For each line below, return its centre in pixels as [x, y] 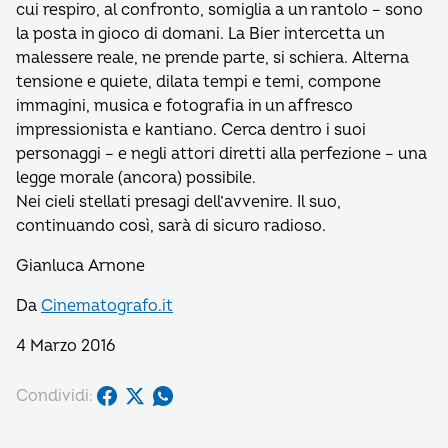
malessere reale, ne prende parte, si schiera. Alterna [212, 58]
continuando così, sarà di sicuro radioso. [171, 226]
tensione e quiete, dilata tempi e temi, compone [198, 82]
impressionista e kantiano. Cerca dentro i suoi [191, 130]
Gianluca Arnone [80, 266]
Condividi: [54, 395]
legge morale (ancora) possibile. [136, 178]
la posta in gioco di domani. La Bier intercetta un [200, 34]
